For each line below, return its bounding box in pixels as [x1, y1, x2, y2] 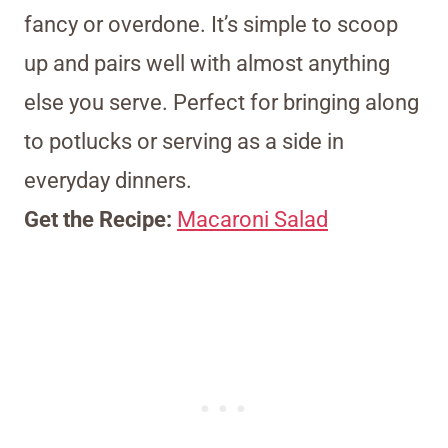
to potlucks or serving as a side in [24, 129, 344, 155]
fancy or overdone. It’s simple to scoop [24, 12, 398, 38]
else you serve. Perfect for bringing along [24, 90, 419, 116]
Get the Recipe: [24, 207, 177, 233]
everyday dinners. [24, 168, 192, 194]
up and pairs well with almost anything [24, 51, 390, 77]
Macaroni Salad [177, 207, 328, 233]
